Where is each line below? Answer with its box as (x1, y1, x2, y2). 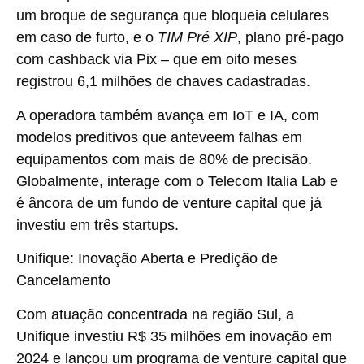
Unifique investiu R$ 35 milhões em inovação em (16, 327, 332, 344)
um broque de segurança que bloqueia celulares (16, 7, 329, 24)
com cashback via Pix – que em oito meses (16, 51, 297, 68)
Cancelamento (16, 272, 110, 289)
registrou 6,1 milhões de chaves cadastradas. (16, 73, 310, 90)
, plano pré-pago (237, 29, 344, 46)
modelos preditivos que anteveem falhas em (16, 128, 302, 145)
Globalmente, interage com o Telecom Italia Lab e (16, 172, 338, 189)
